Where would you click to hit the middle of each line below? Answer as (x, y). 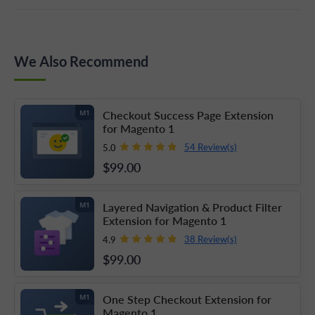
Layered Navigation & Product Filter (192, 207)
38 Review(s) (211, 239)
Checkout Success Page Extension (188, 115)
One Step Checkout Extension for (187, 299)
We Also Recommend (81, 61)
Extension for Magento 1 (165, 220)
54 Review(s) (211, 147)
